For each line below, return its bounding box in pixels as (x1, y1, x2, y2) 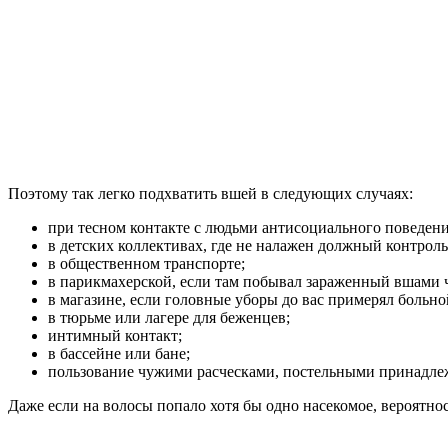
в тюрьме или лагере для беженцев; (48, 309, 290, 327)
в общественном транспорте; (48, 255, 245, 273)
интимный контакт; (48, 327, 182, 345)
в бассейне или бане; (48, 345, 190, 363)
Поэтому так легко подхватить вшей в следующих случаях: (8, 185, 413, 203)
